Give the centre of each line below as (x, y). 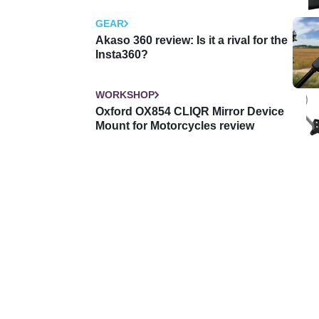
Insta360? (122, 54)
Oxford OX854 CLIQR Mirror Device (190, 111)
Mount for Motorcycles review (175, 125)
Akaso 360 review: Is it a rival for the (192, 40)
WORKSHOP (125, 94)
